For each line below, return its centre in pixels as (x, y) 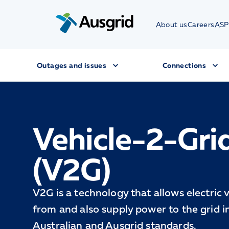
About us (171, 24)
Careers (201, 24)
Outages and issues (72, 65)
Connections (184, 65)
